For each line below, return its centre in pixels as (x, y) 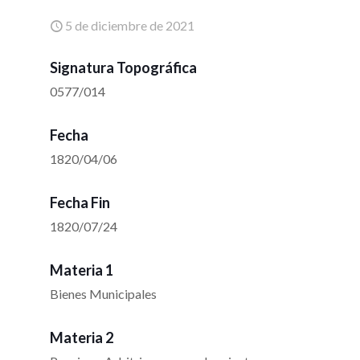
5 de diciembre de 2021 (130, 26)
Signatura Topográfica (123, 68)
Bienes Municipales (103, 294)
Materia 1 (82, 270)
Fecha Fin (80, 203)
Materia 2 (82, 338)
